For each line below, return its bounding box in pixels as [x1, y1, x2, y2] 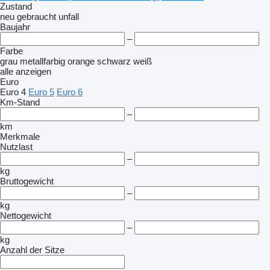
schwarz [97, 56, 131, 66]
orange [67, 56, 95, 66]
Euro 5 [28, 87, 54, 97]
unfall [58, 11, 79, 22]
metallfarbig [20, 56, 65, 66]
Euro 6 [57, 87, 83, 97]
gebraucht [17, 11, 56, 22]
